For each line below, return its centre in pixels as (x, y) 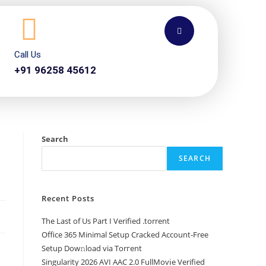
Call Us (27, 55)
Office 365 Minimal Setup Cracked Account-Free (125, 235)
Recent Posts (68, 198)
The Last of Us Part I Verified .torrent (106, 221)
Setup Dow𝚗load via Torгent (92, 248)
